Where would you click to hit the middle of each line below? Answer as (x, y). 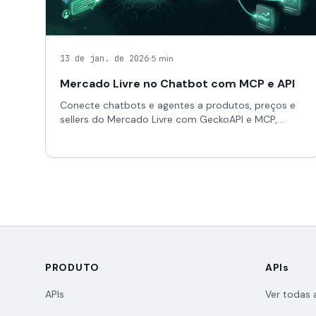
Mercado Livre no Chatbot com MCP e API (177, 84)
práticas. (80, 147)
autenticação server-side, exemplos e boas (161, 133)
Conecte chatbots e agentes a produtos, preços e (178, 105)
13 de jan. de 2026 (104, 59)
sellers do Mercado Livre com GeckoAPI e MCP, (169, 119)
